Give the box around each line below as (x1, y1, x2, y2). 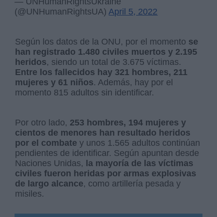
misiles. (15, 188, 45, 199)
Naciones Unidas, (15, 158, 84, 168)
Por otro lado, (15, 117, 70, 127)
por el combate (15, 138, 77, 148)
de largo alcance (15, 178, 84, 188)
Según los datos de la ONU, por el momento (15, 36, 189, 46)
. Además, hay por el (93, 77, 173, 87)
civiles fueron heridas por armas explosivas (15, 168, 197, 178)
